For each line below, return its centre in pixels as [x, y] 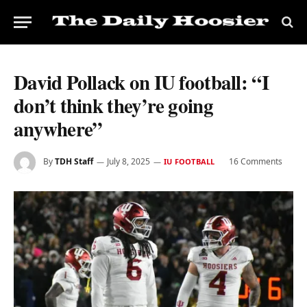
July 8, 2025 [128, 162]
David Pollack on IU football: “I [141, 82]
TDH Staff [74, 162]
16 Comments [256, 162]
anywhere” [58, 129]
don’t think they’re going [113, 106]
